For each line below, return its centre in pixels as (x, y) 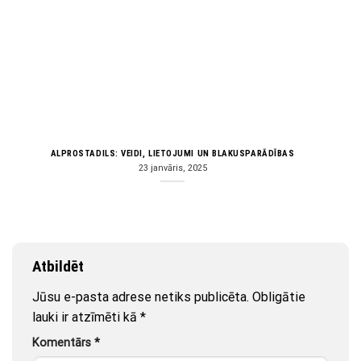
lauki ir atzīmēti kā (86, 317)
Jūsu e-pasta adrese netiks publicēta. (141, 297)
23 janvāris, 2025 (172, 168)
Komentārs (63, 342)
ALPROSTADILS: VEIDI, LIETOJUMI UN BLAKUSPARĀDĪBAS (172, 153)
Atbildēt (60, 267)
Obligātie (279, 297)
